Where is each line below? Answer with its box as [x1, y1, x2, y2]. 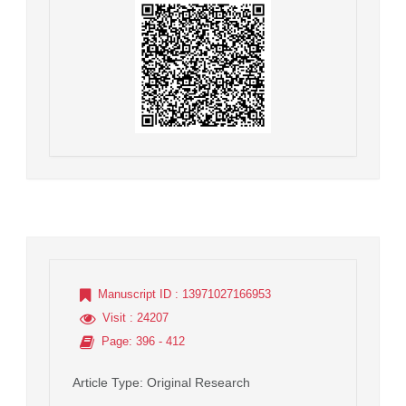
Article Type [72, 375, 140, 391]
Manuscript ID [98, 287, 171, 302]
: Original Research [140, 375, 250, 391]
